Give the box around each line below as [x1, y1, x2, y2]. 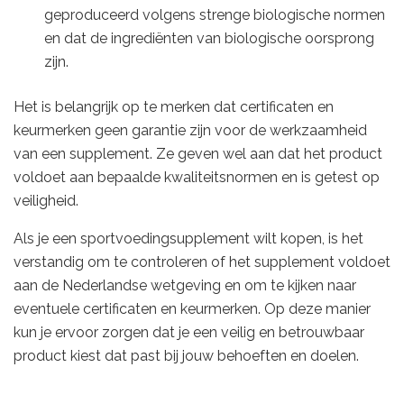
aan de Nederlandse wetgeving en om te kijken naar [14, 277, 356, 295]
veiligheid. [14, 192, 78, 210]
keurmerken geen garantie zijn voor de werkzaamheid [14, 122, 367, 140]
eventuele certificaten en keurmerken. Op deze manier [14, 300, 371, 318]
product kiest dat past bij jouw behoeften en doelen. [14, 347, 359, 365]
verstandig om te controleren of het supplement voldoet [14, 253, 390, 271]
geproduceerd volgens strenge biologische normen [44, 6, 386, 24]
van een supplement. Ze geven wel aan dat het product [14, 145, 382, 163]
